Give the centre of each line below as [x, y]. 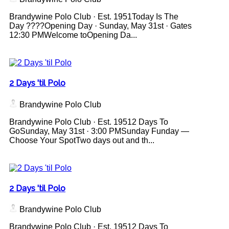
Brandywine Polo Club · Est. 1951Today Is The [94, 17]
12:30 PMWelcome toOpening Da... [73, 35]
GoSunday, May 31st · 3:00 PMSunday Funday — [99, 131]
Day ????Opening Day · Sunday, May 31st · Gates [100, 26]
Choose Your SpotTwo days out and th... [82, 140]
